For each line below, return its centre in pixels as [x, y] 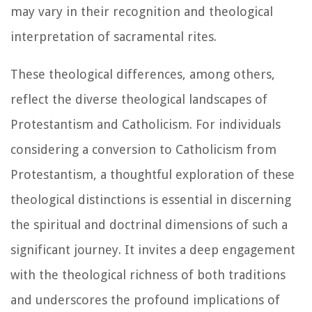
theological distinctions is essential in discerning [151, 199]
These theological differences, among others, [143, 74]
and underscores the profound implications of [145, 299]
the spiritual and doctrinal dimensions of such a [149, 224]
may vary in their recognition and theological [142, 11]
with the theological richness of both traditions [148, 274]
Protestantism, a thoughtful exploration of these [153, 174]
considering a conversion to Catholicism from [143, 149]
